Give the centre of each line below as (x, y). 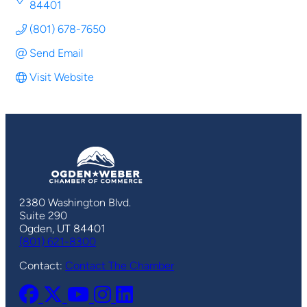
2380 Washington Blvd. (75, 203)
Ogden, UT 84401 (62, 229)
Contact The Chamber (120, 266)
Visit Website (62, 77)
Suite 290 (43, 216)
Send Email (56, 53)
